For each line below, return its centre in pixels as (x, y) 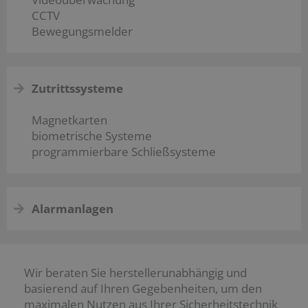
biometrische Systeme (92, 135)
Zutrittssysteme (78, 88)
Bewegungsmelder (82, 31)
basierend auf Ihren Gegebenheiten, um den (143, 288)
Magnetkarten (70, 120)
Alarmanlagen (73, 208)
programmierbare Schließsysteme (124, 151)
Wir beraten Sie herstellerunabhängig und (135, 272)
